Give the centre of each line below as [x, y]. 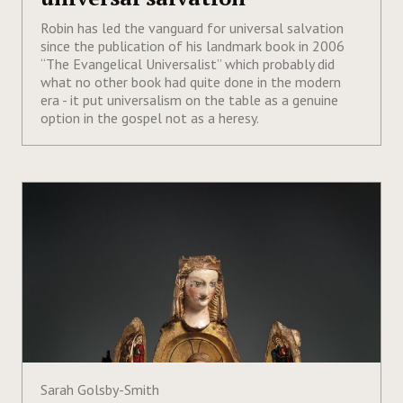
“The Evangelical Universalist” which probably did [188, 63]
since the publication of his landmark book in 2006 [193, 45]
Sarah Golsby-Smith [100, 389]
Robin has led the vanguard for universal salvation [192, 27]
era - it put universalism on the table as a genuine [189, 99]
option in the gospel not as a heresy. [150, 117]
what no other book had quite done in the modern [191, 81]
